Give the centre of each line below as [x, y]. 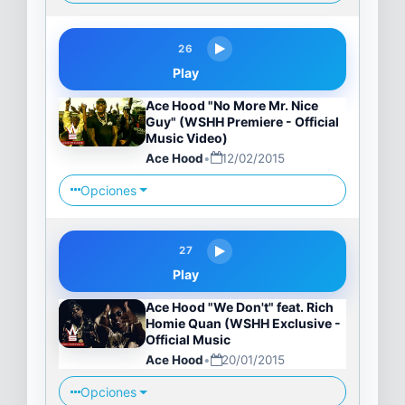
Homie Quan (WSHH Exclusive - [243, 324]
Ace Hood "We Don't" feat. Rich [239, 307]
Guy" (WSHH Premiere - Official [242, 121]
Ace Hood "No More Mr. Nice [231, 105]
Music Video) [186, 137]
